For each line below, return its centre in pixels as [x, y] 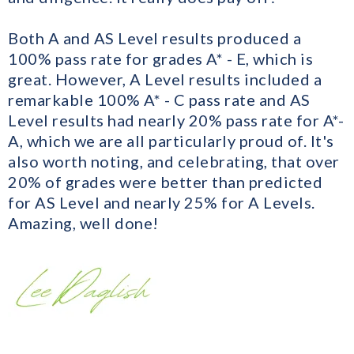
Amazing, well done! [83, 223]
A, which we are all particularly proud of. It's [171, 141]
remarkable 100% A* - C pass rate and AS [159, 100]
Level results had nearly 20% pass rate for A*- [176, 121]
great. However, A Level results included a [165, 79]
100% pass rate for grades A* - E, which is [160, 59]
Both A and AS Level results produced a [154, 38]
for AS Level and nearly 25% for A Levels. [162, 203]
